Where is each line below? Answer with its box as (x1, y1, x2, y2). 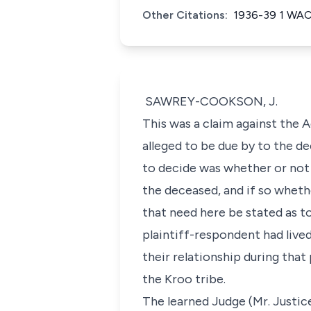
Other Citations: (142, 8, 228, 22)
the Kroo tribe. (142, 271, 226, 287)
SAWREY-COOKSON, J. (142, 94, 278, 109)
